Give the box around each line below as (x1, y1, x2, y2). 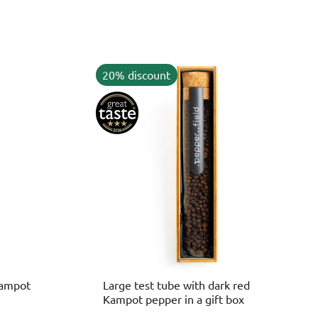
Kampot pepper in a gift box (102, 292, 244, 306)
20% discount (102, 67, 171, 82)
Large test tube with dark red (102, 278, 250, 292)
